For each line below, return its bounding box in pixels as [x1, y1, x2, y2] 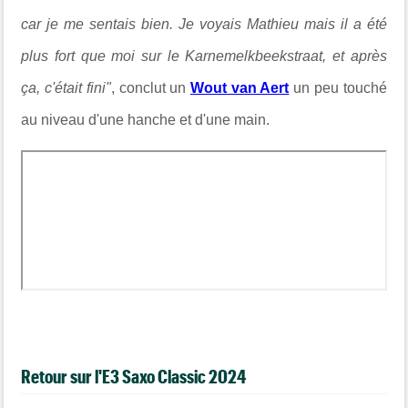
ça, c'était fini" [21, 80, 111, 96]
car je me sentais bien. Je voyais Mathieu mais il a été [21, 16, 387, 32]
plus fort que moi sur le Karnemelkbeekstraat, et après [21, 48, 387, 64]
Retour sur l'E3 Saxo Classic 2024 [21, 365, 247, 387]
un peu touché [289, 80, 387, 96]
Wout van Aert [190, 80, 290, 96]
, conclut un [110, 80, 190, 96]
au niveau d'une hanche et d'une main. [21, 112, 270, 127]
